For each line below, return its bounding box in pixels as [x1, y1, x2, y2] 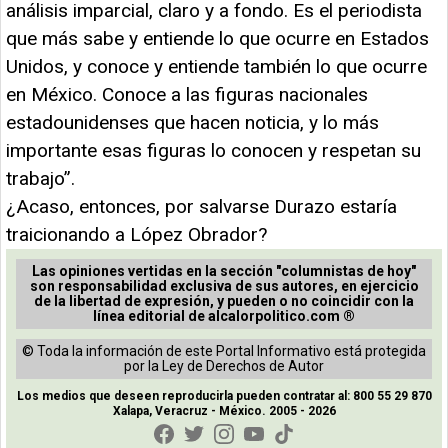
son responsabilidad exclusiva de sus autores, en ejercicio [29, 277, 419, 294]
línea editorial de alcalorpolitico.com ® [93, 307, 355, 324]
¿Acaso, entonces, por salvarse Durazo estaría [6, 194, 397, 218]
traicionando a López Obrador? [6, 222, 267, 246]
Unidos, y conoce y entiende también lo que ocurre [6, 54, 427, 78]
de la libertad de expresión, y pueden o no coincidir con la [34, 292, 414, 309]
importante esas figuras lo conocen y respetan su [6, 138, 421, 162]
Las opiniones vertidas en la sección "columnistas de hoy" [32, 262, 416, 279]
